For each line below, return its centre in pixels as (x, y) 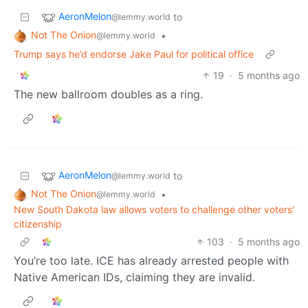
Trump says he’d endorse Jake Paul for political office (134, 54)
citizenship (38, 223)
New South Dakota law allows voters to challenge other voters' (154, 209)
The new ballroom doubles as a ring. (108, 94)
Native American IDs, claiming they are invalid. (134, 277)
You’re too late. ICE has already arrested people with (151, 260)
